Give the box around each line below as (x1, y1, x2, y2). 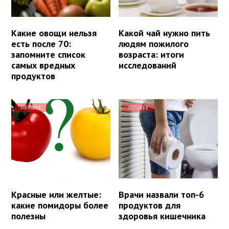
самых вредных (11, 59, 75, 72)
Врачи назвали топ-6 (119, 189, 204, 201)
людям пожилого (119, 38, 189, 50)
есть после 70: (11, 38, 71, 50)
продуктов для (119, 199, 181, 212)
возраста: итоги (119, 49, 185, 61)
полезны (11, 210, 45, 222)
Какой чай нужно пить (119, 27, 211, 39)
